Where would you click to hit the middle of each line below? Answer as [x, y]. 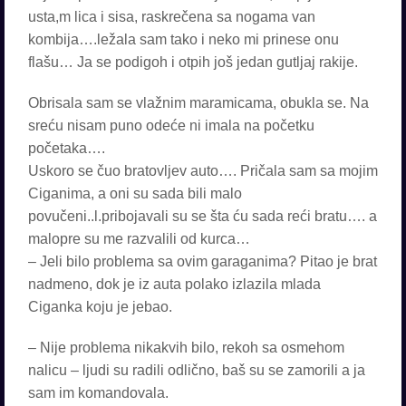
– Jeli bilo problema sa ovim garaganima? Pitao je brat [203, 261]
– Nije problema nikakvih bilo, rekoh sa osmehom [186, 348]
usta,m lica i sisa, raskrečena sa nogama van [172, 17]
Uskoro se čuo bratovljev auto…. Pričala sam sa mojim [203, 171]
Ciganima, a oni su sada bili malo [135, 193]
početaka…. [67, 148]
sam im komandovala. [98, 393]
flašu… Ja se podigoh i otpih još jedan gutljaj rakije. [193, 62]
